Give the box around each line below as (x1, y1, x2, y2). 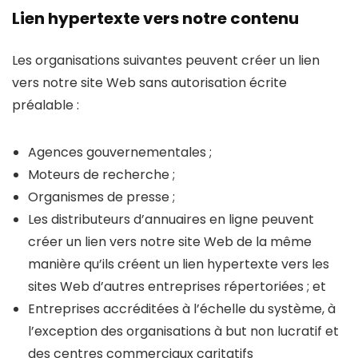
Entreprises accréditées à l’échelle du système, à (28, 300, 336, 318)
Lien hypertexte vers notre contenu (12, 7, 299, 30)
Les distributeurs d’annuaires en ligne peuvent (28, 210, 314, 229)
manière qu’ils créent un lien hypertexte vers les (28, 255, 329, 273)
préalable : (12, 96, 79, 114)
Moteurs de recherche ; (28, 165, 175, 184)
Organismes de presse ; (28, 188, 175, 206)
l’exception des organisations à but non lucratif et (28, 322, 339, 340)
